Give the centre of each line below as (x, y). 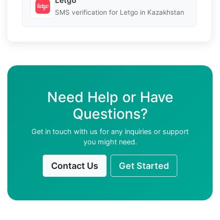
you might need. (110, 141)
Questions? (110, 113)
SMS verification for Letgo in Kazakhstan (120, 13)
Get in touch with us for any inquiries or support (110, 131)
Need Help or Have (110, 97)
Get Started (144, 165)
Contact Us (75, 165)
